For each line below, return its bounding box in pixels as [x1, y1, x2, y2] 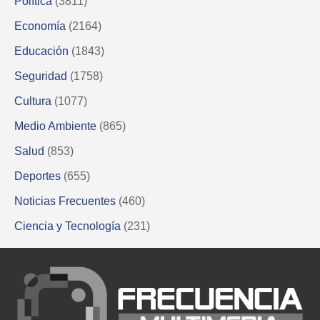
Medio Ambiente [14, 119, 96, 132]
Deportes [14, 169, 61, 182]
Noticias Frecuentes [14, 194, 116, 207]
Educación [14, 44, 69, 57]
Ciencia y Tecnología [14, 219, 121, 232]
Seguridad [14, 69, 67, 82]
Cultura [14, 94, 51, 107]
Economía [14, 19, 66, 32]
